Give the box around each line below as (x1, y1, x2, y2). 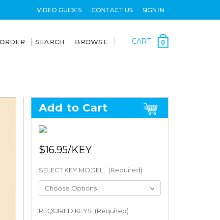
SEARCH (35, 38, 65, 46)
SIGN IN (142, 6, 164, 14)
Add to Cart (38, 101, 108, 114)
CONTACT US (91, 6, 133, 14)
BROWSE (75, 38, 108, 46)
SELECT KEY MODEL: (38, 166, 106, 174)
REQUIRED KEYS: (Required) (38, 206, 129, 215)
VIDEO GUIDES (36, 6, 82, 14)
